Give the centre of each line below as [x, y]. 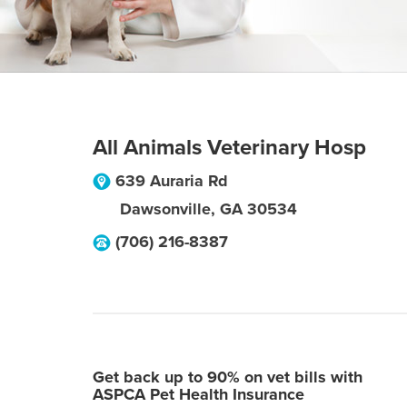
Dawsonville [165, 209]
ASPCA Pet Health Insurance [199, 394]
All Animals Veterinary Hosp [229, 148]
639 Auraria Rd [172, 181]
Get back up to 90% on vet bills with [228, 377]
